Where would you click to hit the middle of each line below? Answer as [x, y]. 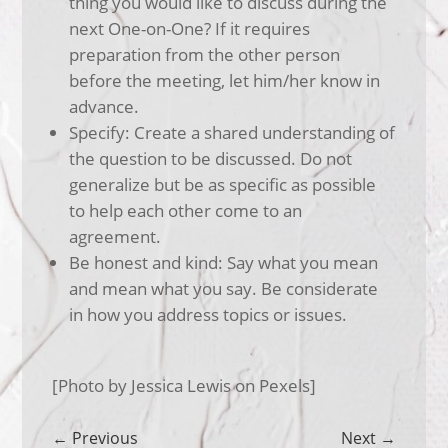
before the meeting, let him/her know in [225, 80]
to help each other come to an [186, 210]
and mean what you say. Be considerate [224, 288]
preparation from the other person [205, 54]
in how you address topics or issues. [208, 314]
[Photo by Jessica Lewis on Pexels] [184, 385]
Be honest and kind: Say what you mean [224, 262]
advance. [104, 106]
